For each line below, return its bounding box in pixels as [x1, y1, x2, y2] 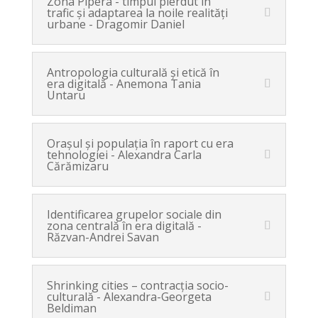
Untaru [46, 87, 85, 103]
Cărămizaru [46, 158, 109, 174]
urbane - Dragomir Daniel [46, 16, 185, 32]
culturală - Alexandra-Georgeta [46, 289, 212, 305]
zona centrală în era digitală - [46, 218, 202, 234]
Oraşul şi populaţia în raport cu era [46, 136, 234, 151]
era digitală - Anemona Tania [46, 76, 201, 92]
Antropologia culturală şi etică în [46, 65, 219, 80]
